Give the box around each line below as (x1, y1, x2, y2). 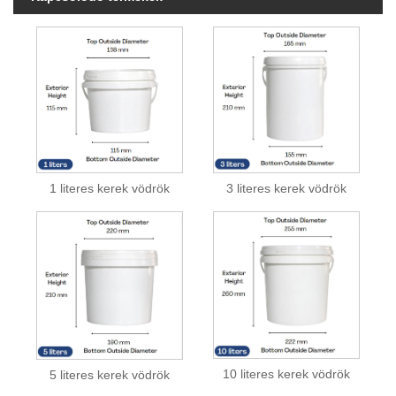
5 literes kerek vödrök (49, 368, 170, 383)
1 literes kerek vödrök (49, 181, 170, 196)
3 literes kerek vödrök (226, 181, 347, 196)
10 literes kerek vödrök (223, 366, 351, 381)
